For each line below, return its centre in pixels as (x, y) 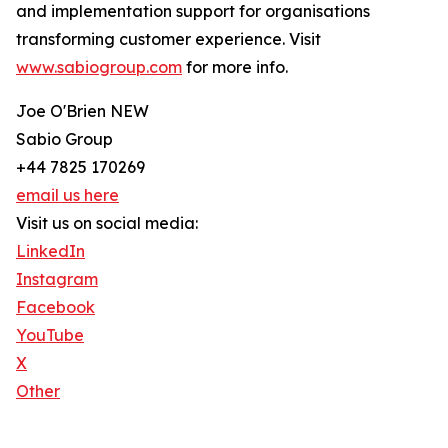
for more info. (235, 67)
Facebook (55, 307)
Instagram (57, 279)
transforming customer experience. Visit (168, 39)
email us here (67, 195)
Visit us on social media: (107, 223)
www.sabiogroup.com (99, 67)
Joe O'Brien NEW (82, 111)
